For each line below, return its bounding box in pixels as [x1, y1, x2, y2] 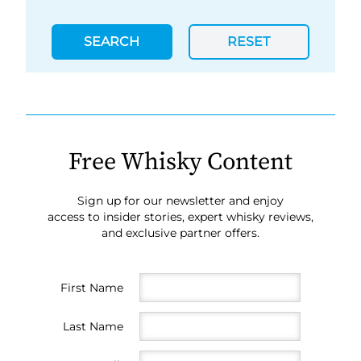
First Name [60, 280, 123, 295]
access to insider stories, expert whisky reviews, [48, 210, 313, 224]
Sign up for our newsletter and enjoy [77, 193, 284, 208]
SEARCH [84, 34, 140, 49]
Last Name [63, 319, 123, 334]
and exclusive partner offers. [102, 226, 259, 240]
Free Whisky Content [68, 147, 293, 177]
